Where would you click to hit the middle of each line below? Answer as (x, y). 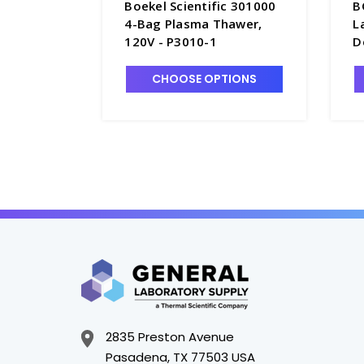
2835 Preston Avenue (170, 336)
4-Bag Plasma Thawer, (193, 23)
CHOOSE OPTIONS (205, 78)
